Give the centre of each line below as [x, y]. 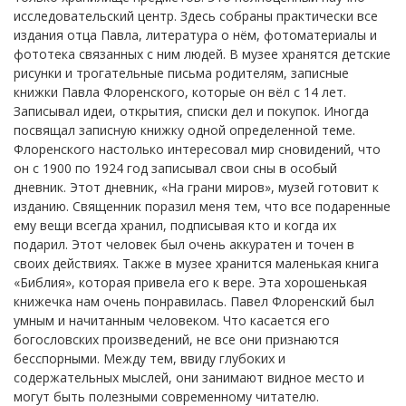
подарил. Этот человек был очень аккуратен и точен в [184, 244]
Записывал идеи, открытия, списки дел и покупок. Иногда [191, 111]
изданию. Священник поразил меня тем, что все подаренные [202, 206]
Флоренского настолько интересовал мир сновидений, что [197, 149]
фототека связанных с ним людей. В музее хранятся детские [202, 53]
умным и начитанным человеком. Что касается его [172, 320]
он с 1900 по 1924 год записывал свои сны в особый [175, 168]
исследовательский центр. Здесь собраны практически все [196, 15]
